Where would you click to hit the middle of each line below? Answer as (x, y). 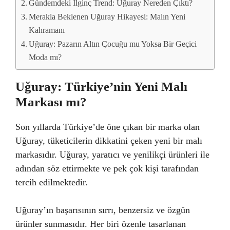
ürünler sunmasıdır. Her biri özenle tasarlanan (101, 224)
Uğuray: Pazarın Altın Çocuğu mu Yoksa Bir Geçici (113, 44)
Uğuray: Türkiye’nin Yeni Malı (101, 87)
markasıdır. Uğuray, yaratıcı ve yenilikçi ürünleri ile (112, 155)
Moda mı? (45, 57)
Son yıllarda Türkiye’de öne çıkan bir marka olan (108, 127)
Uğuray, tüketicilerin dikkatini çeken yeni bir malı (109, 141)
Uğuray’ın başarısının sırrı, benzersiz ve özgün (103, 210)
